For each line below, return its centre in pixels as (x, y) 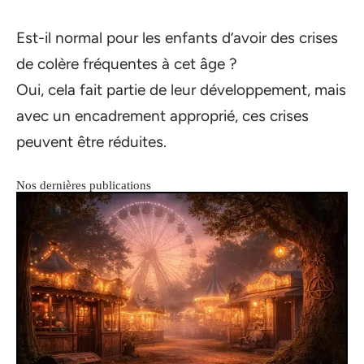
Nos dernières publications (84, 186)
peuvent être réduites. (91, 142)
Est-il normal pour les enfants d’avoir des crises (177, 38)
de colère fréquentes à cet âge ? (127, 64)
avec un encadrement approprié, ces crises (162, 116)
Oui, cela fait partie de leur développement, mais (181, 90)
